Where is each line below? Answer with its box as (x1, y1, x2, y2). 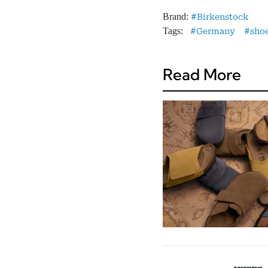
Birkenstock (197, 11, 248, 22)
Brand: (163, 11, 191, 22)
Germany (196, 26, 235, 36)
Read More (163, 64, 241, 84)
